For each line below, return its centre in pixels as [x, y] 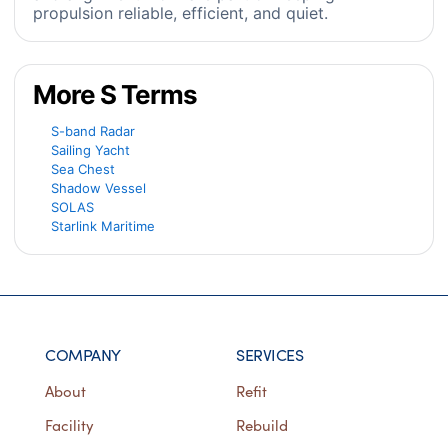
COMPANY [83, 354]
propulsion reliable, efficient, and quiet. [180, 13]
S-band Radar [93, 131]
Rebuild [262, 425]
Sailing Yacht [90, 150]
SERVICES [269, 354]
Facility [69, 425]
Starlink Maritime [103, 226]
